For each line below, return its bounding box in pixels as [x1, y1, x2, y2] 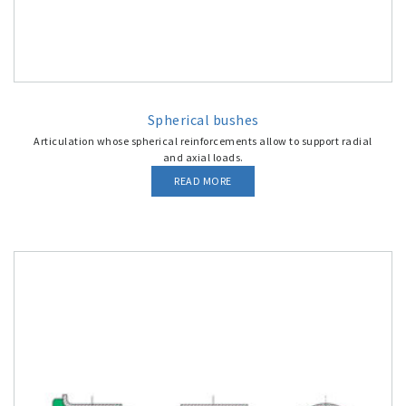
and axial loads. [162, 150, 244, 164]
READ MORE [174, 174, 232, 188]
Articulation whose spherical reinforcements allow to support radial [34, 134, 372, 148]
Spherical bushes [147, 111, 259, 129]
